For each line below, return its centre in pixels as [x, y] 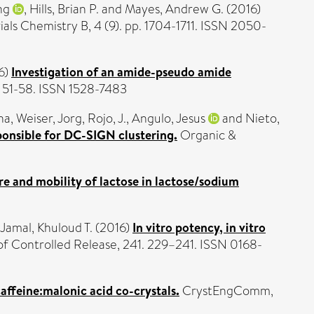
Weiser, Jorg [49, 118]
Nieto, [262, 118]
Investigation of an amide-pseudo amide [121, 71]
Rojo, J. [107, 118]
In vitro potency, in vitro [199, 227]
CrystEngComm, [226, 291]
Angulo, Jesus [169, 118]
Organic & [207, 135]
